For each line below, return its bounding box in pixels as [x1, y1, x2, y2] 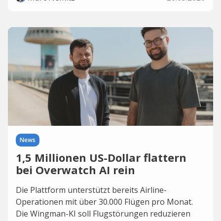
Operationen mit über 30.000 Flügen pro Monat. [16, 196, 193, 207]
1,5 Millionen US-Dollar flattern [16, 150, 186, 165]
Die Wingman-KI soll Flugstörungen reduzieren [16, 208, 190, 219]
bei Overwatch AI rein [16, 162, 135, 177]
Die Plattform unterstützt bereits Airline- [16, 184, 167, 195]
